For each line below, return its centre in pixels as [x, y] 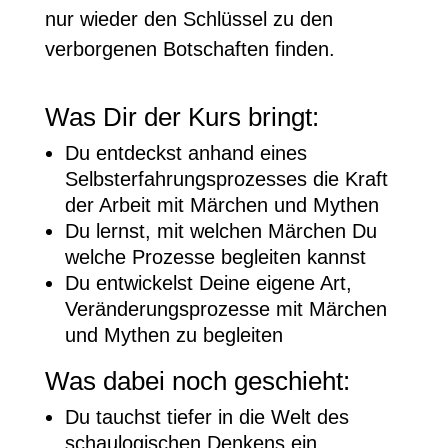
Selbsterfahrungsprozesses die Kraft [226, 179]
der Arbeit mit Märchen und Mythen [221, 205]
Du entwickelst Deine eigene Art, [208, 283]
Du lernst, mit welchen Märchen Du [220, 231]
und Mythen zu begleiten [176, 335]
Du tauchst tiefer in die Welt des [206, 417]
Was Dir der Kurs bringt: [181, 117]
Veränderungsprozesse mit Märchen [225, 309]
